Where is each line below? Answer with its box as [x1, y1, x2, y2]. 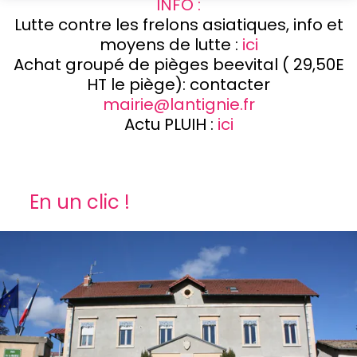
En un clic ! [29, 189, 130, 216]
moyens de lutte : [99, 33, 242, 57]
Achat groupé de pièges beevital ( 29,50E [13, 53, 344, 76]
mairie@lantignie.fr [102, 93, 255, 116]
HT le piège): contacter [87, 73, 270, 96]
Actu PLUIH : [124, 113, 218, 136]
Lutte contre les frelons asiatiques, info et [14, 14, 343, 37]
